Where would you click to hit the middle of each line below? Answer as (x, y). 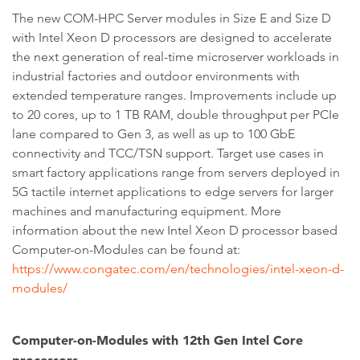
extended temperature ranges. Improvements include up (174, 95)
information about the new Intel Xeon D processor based (175, 230)
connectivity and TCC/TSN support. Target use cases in (168, 153)
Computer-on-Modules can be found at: (126, 250)
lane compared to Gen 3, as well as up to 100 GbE (153, 134)
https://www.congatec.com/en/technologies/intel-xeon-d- (178, 269)
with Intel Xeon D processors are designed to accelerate (172, 37)
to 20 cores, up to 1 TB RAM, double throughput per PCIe (176, 115)
